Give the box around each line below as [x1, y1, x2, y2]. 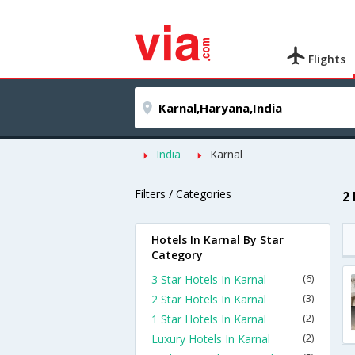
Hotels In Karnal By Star [151, 232, 284, 247]
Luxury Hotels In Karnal [151, 331, 270, 346]
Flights [305, 52, 346, 67]
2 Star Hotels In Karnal [151, 292, 266, 307]
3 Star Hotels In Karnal [151, 272, 266, 287]
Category [151, 247, 203, 262]
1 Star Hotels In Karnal [151, 311, 266, 326]
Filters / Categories [135, 186, 231, 201]
